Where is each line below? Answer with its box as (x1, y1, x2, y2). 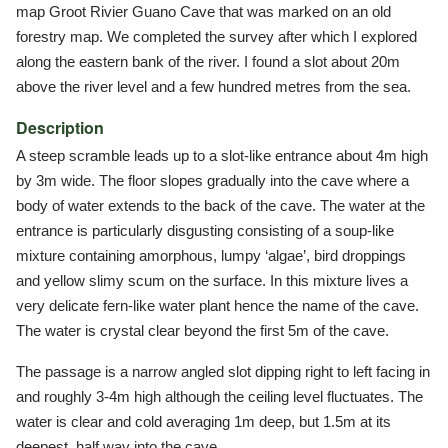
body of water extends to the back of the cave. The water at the (16, 196, 425, 214)
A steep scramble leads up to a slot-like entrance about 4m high (16, 146, 428, 164)
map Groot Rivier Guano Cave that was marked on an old (16, 2, 391, 20)
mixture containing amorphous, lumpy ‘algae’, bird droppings (16, 246, 406, 264)
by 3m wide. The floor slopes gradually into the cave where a (16, 171, 409, 189)
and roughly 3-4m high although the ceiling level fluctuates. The (16, 387, 423, 405)
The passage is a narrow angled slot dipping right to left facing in (16, 362, 430, 380)
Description (16, 115, 104, 139)
